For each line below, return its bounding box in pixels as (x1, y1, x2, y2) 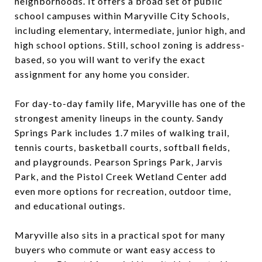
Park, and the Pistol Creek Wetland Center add (15, 170, 227, 182)
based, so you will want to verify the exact (15, 53, 205, 65)
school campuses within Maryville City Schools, (15, 9, 229, 21)
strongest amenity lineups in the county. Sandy (15, 112, 223, 123)
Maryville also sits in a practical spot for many (15, 229, 225, 240)
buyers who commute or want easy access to (15, 243, 216, 255)
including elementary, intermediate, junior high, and (15, 24, 246, 36)
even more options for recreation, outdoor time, (15, 185, 231, 196)
